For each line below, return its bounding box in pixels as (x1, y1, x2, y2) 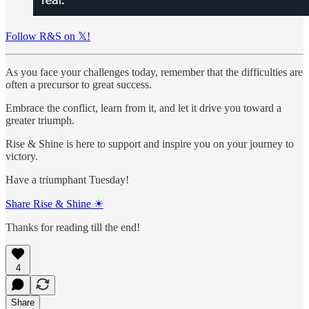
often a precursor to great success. (6, 79, 152, 91)
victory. (6, 150, 38, 163)
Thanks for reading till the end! (6, 221, 140, 234)
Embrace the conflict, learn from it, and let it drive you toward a (6, 102, 281, 114)
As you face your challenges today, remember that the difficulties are (6, 66, 303, 79)
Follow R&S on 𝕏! (6, 30, 90, 43)
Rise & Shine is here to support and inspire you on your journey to (6, 138, 294, 150)
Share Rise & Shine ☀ (6, 198, 103, 210)
